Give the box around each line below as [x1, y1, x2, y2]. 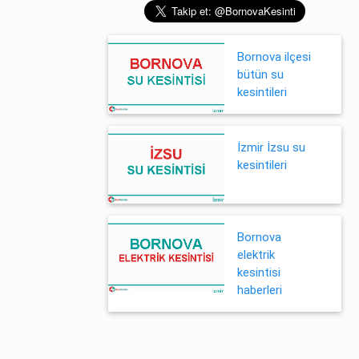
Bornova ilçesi [237, 50, 311, 64]
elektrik [237, 248, 275, 262]
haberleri [237, 283, 282, 297]
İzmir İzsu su [237, 140, 305, 155]
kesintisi [237, 265, 280, 280]
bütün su [237, 67, 284, 82]
